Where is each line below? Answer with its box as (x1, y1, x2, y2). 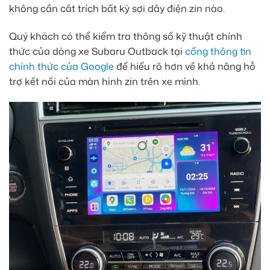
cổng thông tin (185, 44, 251, 58)
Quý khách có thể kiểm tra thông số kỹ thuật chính (9, 29, 242, 43)
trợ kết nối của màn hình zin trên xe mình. (9, 74, 200, 88)
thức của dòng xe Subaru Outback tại (9, 44, 185, 58)
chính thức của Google (9, 59, 114, 73)
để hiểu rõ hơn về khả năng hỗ (114, 59, 256, 73)
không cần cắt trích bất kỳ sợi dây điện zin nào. (9, 2, 225, 15)
